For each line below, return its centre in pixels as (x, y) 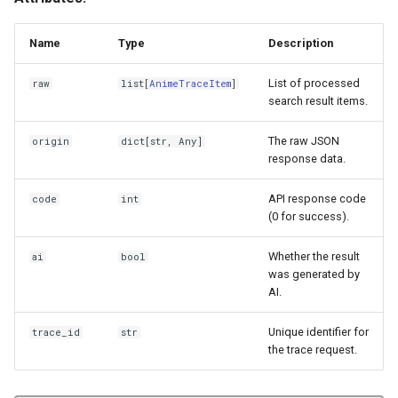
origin (51, 141)
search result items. (318, 101)
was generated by (314, 274)
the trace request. (313, 350)
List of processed (314, 83)
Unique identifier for (318, 332)
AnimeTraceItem (191, 84)
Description (301, 43)
